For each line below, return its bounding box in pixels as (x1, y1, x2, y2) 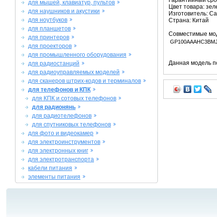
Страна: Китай (169, 17, 209, 24)
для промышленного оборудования (28, 51, 126, 58)
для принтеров (28, 34, 69, 41)
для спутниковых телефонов (32, 121, 111, 128)
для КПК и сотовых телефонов (32, 95, 116, 102)
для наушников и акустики (28, 8, 100, 15)
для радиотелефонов (32, 112, 92, 119)
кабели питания (28, 165, 72, 171)
